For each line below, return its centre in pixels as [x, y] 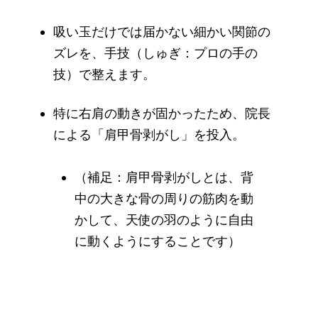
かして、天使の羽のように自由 [164, 220]
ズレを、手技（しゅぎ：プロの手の [155, 53]
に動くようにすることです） [158, 241]
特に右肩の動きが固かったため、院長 [162, 113]
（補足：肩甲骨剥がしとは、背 [164, 177]
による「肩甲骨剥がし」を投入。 [149, 135]
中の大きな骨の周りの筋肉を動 [164, 198]
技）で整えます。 [104, 74]
